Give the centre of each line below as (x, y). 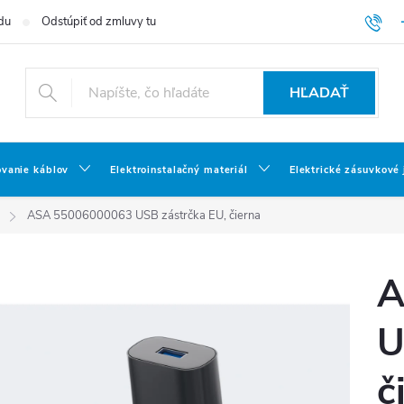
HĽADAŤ (320, 93)
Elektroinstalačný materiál (179, 170)
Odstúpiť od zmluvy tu (99, 22)
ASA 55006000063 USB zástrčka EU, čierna (144, 216)
